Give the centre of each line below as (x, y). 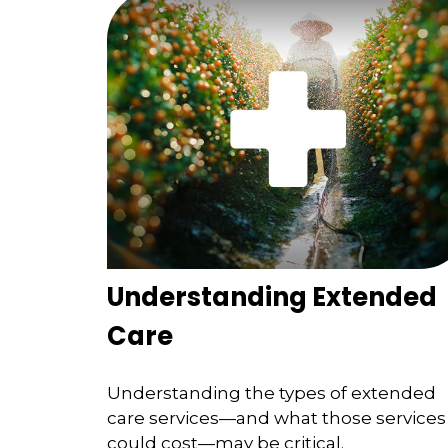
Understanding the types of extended (271, 393)
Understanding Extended (272, 296)
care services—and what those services (276, 418)
